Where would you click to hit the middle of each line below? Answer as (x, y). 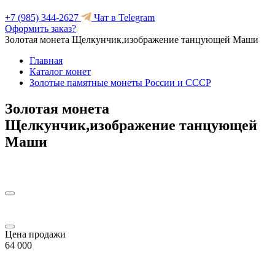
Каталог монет (60, 72)
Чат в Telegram (123, 17)
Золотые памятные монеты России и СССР (120, 83)
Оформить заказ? (41, 29)
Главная (46, 60)
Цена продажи (35, 234)
